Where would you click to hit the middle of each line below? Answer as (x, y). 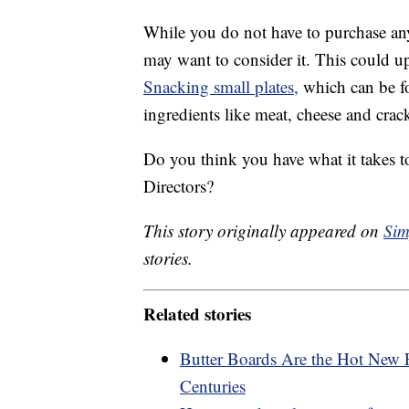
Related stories (197, 313)
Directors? (178, 186)
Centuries (213, 385)
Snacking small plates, (221, 87)
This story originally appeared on (263, 231)
